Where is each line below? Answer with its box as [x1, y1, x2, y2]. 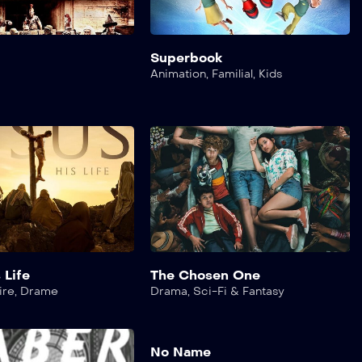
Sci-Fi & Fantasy [193, 284, 285, 299]
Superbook [150, 49, 223, 65]
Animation [150, 66, 207, 81]
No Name [150, 344, 212, 360]
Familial [212, 66, 254, 81]
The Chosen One [150, 267, 261, 284]
